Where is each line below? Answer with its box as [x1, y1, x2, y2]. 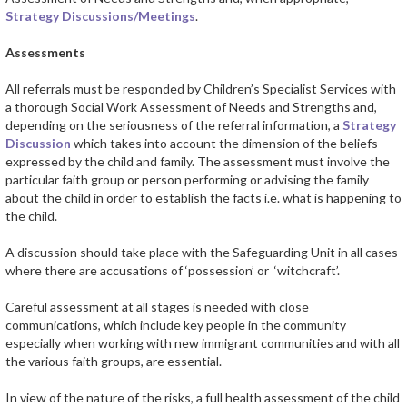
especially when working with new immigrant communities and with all [5, 335, 400, 352]
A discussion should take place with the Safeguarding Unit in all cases [5, 244, 398, 261]
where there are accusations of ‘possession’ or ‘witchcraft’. [5, 263, 340, 279]
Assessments [5, 45, 85, 61]
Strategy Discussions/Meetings [5, 8, 195, 25]
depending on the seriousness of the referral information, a [5, 117, 342, 134]
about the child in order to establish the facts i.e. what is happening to [5, 190, 402, 206]
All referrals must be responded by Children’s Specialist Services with [5, 81, 396, 97]
